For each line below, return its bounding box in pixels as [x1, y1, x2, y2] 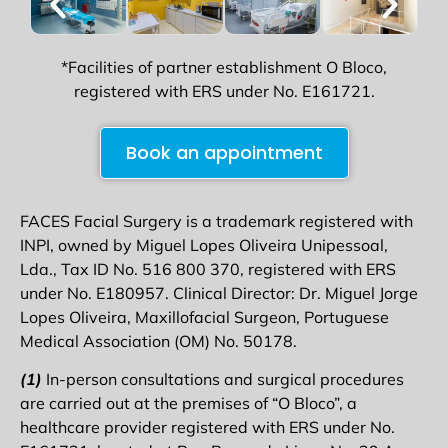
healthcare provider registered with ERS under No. [20, 417, 395, 438]
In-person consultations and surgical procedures [42, 369, 404, 390]
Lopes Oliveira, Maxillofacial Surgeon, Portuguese [20, 306, 389, 327]
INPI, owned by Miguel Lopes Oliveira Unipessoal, [20, 234, 388, 255]
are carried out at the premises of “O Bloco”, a [20, 393, 357, 414]
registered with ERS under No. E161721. [73, 80, 375, 101]
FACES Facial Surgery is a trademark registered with [20, 210, 413, 231]
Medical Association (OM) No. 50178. [20, 330, 297, 351]
